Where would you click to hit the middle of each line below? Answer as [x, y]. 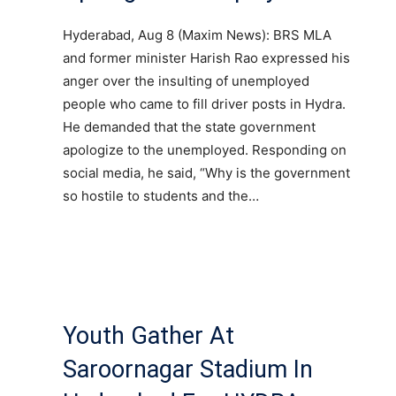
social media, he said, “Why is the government [206, 172]
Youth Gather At [148, 335]
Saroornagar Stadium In [188, 369]
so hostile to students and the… [161, 195]
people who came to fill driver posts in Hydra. [204, 103]
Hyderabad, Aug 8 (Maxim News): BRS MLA [197, 34]
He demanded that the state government [189, 126]
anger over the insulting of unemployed [186, 80]
